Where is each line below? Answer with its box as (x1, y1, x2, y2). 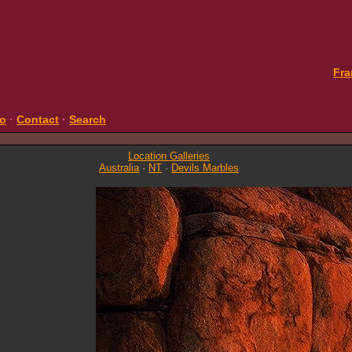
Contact (16, 113, 59, 126)
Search (69, 113, 106, 126)
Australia (99, 162, 139, 174)
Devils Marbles (171, 162, 239, 174)
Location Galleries (128, 150, 210, 162)
